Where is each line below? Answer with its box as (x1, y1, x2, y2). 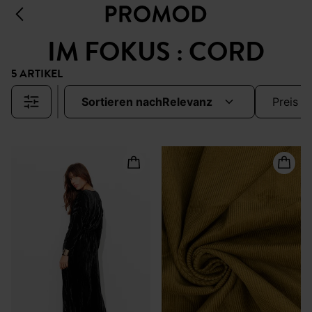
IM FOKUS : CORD (47, 33, 265, 71)
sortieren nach (88, 95, 162, 109)
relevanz (170, 95, 212, 109)
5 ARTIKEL (11, 65, 63, 82)
